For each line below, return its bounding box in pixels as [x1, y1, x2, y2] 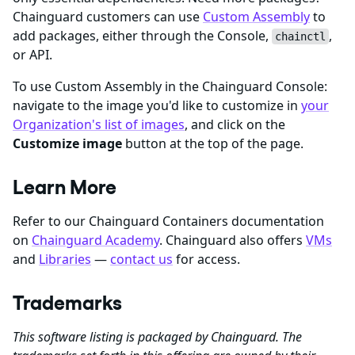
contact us [110, 250, 173, 269]
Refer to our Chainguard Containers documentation [13, 212, 324, 231]
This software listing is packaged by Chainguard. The [13, 328, 302, 346]
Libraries [39, 250, 91, 269]
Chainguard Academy [32, 231, 159, 250]
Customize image [13, 135, 122, 153]
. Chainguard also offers [159, 231, 306, 250]
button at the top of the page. [122, 135, 303, 153]
